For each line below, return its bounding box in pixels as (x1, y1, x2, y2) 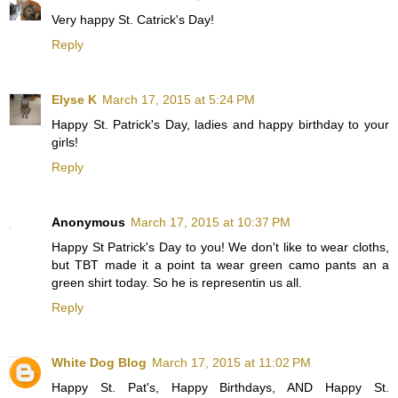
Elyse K (52, 92, 97, 107)
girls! (52, 134, 78, 149)
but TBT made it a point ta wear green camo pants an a (52, 257, 389, 272)
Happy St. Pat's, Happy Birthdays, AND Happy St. (52, 379, 389, 394)
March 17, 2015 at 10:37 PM (131, 214, 291, 229)
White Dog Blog (52, 354, 147, 370)
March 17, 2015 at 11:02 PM (152, 354, 311, 370)
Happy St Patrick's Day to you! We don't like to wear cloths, (52, 239, 389, 254)
